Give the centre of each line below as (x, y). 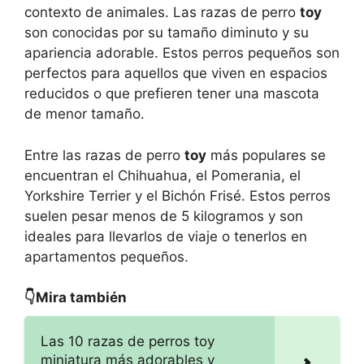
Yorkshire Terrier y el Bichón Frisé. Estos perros (178, 195)
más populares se (266, 155)
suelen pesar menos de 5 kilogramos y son (164, 216)
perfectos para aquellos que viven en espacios (176, 74)
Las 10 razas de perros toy (128, 342)
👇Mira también (76, 298)
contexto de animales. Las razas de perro (162, 13)
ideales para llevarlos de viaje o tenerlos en (166, 236)
